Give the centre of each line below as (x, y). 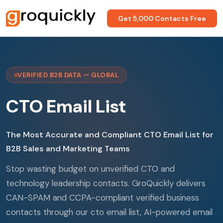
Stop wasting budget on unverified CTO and (90, 169)
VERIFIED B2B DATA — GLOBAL (68, 75)
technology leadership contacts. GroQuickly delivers (106, 183)
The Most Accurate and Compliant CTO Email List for (110, 135)
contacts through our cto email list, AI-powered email (109, 212)
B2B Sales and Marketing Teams (68, 149)
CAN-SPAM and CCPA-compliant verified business (103, 198)
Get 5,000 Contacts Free (162, 18)
